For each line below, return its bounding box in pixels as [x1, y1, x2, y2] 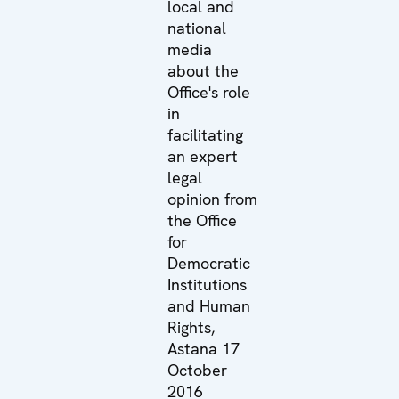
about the [167, 60, 240, 81]
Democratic [167, 252, 251, 273]
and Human [167, 295, 251, 316]
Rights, [167, 316, 216, 338]
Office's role [167, 81, 251, 102]
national [167, 17, 227, 38]
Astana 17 [167, 338, 240, 359]
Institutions [167, 273, 248, 295]
